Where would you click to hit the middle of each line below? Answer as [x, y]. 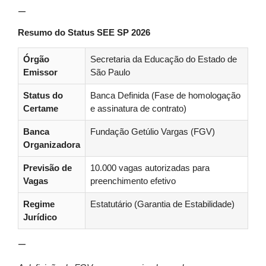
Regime [39, 205]
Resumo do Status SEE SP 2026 [84, 33]
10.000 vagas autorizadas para [150, 168]
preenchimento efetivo [133, 181]
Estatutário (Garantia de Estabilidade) [162, 205]
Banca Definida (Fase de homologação [165, 96]
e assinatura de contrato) [138, 109]
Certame [41, 109]
